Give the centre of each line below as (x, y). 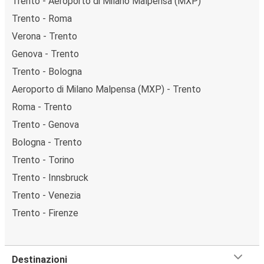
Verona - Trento (44, 36)
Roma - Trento (42, 107)
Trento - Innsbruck (50, 177)
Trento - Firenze (45, 213)
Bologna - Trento (47, 142)
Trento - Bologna (47, 71)
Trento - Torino (43, 160)
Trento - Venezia (46, 195)
